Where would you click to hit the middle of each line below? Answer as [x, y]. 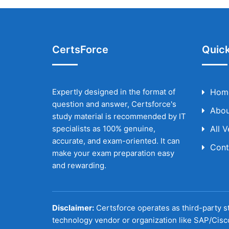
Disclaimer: [73, 208]
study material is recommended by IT [119, 116]
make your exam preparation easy [113, 153]
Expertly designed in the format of [114, 92]
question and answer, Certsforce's [114, 104]
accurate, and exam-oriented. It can [116, 141]
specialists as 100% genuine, [104, 129]
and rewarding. [79, 165]
